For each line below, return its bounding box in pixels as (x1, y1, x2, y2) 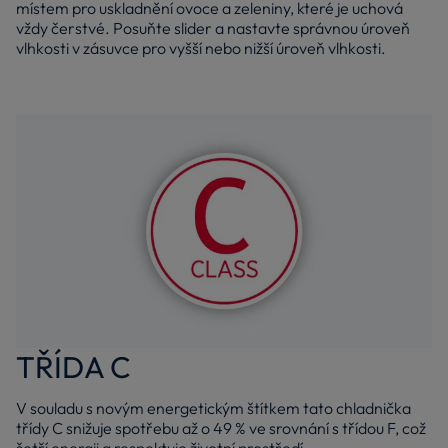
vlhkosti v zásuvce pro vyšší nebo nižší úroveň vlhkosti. (16, 38, 386, 59)
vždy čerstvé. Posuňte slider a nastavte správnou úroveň (16, 18, 410, 39)
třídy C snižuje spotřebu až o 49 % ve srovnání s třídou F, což (16, 418, 426, 439)
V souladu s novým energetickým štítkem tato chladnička (16, 398, 411, 419)
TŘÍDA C (16, 348, 131, 387)
